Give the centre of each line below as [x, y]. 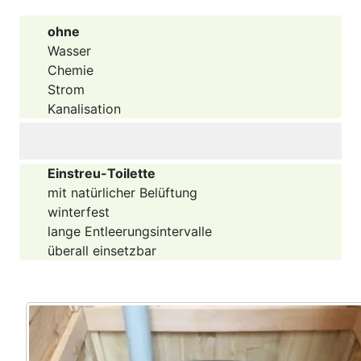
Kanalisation [84, 109]
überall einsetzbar [102, 251]
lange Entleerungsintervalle [130, 232]
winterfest [79, 212]
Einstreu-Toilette [102, 174]
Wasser [69, 51]
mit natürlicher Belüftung [122, 193]
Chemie [71, 71]
